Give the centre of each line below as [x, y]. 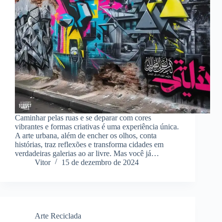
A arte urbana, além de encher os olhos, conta [86, 136]
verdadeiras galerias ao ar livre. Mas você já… [87, 154]
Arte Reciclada [58, 216]
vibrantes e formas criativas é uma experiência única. [97, 127]
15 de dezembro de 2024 [100, 163]
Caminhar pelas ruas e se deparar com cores [83, 118]
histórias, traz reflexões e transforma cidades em [89, 145]
